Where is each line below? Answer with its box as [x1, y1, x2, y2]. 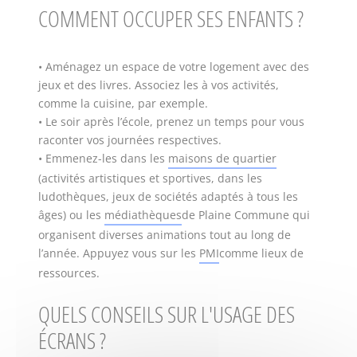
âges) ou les [38, 206, 104, 222]
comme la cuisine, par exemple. [38, 95, 208, 111]
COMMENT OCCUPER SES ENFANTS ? [38, 2, 304, 33]
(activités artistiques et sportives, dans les [38, 170, 262, 186]
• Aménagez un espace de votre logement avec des [38, 58, 309, 74]
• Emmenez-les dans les [38, 150, 168, 166]
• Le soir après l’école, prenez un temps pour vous [38, 113, 304, 129]
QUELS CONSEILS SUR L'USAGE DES [38, 298, 295, 329]
